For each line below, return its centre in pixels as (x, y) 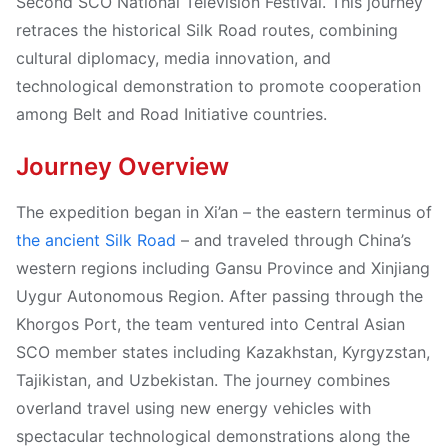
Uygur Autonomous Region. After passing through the (219, 296)
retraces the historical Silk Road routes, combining (207, 30)
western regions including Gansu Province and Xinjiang (223, 268)
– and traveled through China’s (293, 240)
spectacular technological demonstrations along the (213, 436)
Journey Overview (122, 166)
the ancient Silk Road (96, 240)
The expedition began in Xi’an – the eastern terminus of (224, 212)
